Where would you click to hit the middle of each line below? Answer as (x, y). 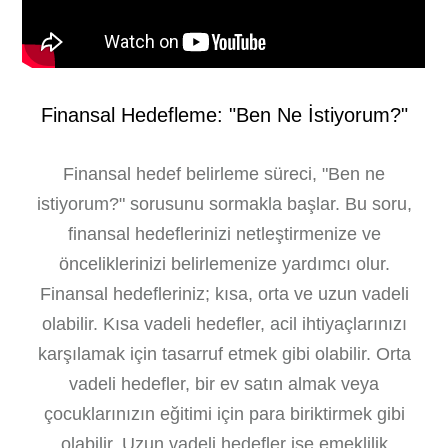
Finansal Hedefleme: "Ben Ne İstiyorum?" (224, 115)
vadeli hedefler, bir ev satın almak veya (224, 384)
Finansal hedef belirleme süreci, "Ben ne (224, 174)
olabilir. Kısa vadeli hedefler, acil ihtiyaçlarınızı (224, 324)
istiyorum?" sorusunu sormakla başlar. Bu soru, (224, 204)
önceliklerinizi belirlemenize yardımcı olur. (224, 264)
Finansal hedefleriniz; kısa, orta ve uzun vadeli (224, 294)
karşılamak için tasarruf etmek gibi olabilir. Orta (224, 354)
